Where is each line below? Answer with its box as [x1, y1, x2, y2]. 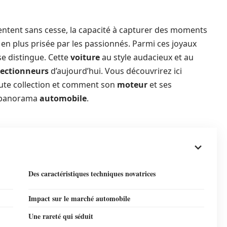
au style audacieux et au [100, 52, 194, 63]
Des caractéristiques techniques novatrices [28, 168, 156, 179]
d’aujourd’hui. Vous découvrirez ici [49, 65, 182, 77]
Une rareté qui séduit [28, 211, 93, 221]
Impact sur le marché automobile [28, 193, 130, 204]
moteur [117, 79, 147, 90]
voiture [70, 52, 100, 63]
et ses [147, 79, 172, 90]
